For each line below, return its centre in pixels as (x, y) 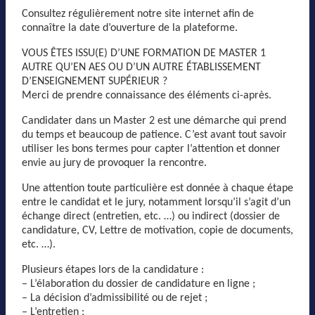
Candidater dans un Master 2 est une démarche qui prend (154, 121)
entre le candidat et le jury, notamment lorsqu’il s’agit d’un (156, 202)
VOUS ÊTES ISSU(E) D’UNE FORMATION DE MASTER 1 (144, 53)
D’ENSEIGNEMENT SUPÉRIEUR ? (95, 81)
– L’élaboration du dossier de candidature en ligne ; (139, 284)
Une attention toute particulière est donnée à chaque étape (157, 188)
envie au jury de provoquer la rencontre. (114, 163)
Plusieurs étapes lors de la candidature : (113, 270)
